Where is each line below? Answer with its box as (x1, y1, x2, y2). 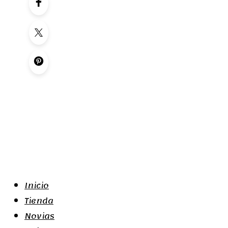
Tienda (24, 193, 53, 209)
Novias (24, 209, 54, 224)
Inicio (24, 178, 49, 193)
